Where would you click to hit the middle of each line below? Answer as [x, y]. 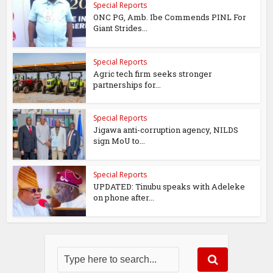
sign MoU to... [119, 141]
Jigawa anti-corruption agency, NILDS [166, 130]
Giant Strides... [121, 28]
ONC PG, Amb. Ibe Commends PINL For [170, 17]
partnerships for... [127, 84]
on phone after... [124, 198]
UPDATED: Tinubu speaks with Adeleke [169, 187]
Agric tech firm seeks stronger [153, 73]
